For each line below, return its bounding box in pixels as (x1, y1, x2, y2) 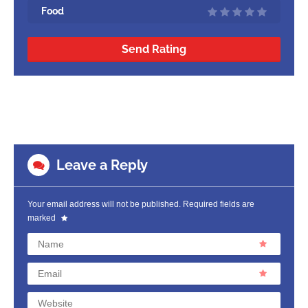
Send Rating (122, 42, 186, 56)
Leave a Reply (56, 156, 148, 173)
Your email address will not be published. (27, 199, 181, 209)
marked (27, 212, 58, 223)
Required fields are (181, 199, 254, 209)
